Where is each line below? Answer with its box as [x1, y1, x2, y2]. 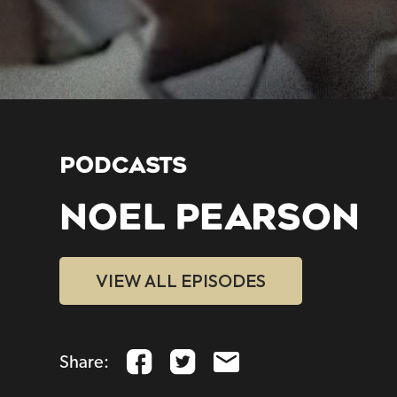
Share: [59, 353, 110, 371]
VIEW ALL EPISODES [96, 269, 267, 292]
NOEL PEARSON [59, 197, 361, 239]
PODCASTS [59, 152, 188, 179]
